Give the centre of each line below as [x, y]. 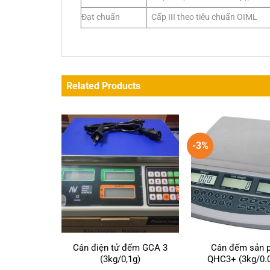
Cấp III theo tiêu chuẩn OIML [205, 17]
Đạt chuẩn [101, 17]
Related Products [103, 86]
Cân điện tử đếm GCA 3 [120, 248]
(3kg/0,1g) [120, 259]
